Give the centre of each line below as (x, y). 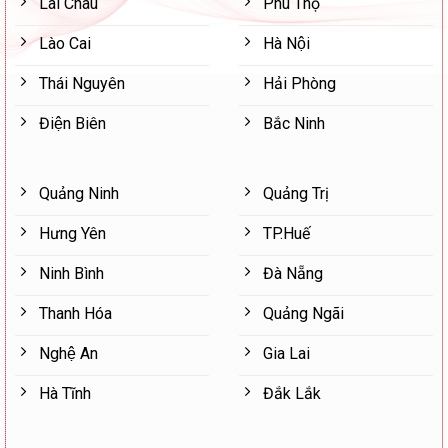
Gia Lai (286, 353)
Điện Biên (72, 123)
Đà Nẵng (293, 273)
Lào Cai (65, 43)
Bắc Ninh (294, 123)
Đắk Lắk (292, 393)
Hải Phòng (299, 83)
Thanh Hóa (75, 313)
